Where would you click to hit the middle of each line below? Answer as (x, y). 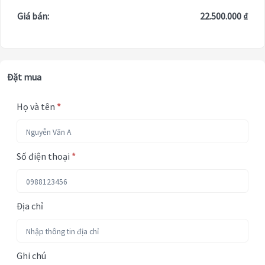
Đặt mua (24, 77)
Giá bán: (33, 16)
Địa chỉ (30, 206)
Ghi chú (31, 256)
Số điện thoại (44, 156)
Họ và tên (37, 107)
